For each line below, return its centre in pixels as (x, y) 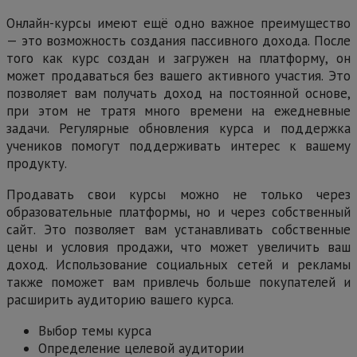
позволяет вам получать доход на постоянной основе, (178, 93)
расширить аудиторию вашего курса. (120, 299)
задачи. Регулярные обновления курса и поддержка (178, 128)
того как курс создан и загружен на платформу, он (178, 58)
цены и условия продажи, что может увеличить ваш (178, 247)
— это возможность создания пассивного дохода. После (178, 40)
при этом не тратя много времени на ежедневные (178, 110)
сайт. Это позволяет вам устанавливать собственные (178, 229)
